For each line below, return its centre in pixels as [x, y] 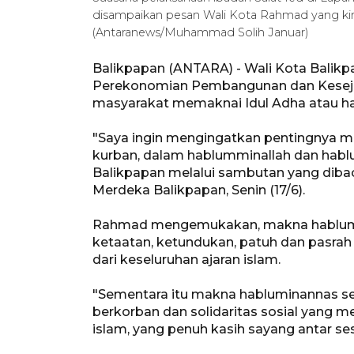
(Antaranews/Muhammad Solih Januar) [201, 32]
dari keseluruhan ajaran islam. [186, 259]
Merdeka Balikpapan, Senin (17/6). [199, 190]
